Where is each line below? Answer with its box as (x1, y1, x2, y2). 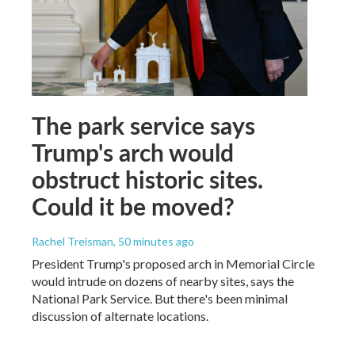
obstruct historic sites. (32, 162, 263, 196)
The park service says (32, 108, 255, 142)
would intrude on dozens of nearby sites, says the (32, 273, 294, 288)
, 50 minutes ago (113, 234, 194, 248)
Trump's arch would (32, 135, 234, 169)
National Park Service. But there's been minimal (32, 290, 288, 306)
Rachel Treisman (32, 234, 113, 248)
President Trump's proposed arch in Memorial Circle (32, 255, 315, 271)
